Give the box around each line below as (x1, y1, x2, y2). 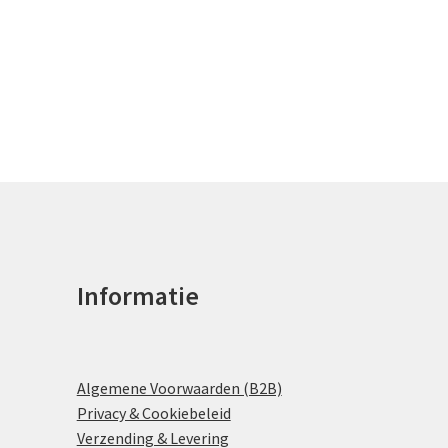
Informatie (76, 279, 199, 312)
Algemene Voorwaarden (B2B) (76, 377, 282, 398)
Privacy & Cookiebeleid (76, 402, 231, 423)
